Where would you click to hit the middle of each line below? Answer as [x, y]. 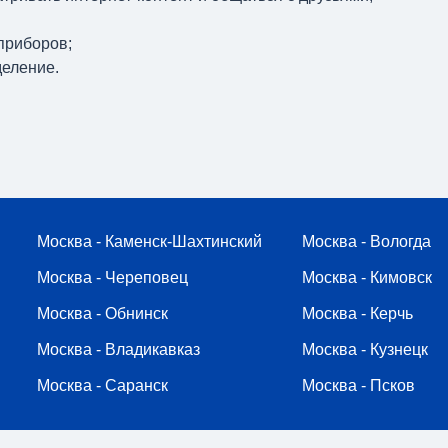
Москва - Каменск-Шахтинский [149, 241]
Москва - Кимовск [367, 277]
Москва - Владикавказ [118, 349]
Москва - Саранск [102, 385]
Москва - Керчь [357, 313]
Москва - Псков [358, 385]
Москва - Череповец [112, 277]
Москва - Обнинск [102, 313]
